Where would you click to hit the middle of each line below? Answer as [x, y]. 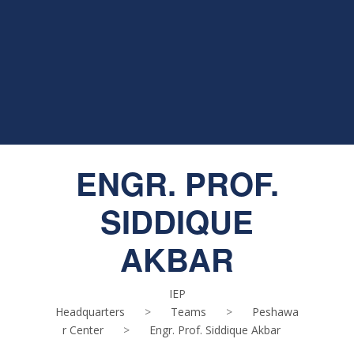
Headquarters [90, 311]
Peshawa [275, 311]
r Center [83, 330]
